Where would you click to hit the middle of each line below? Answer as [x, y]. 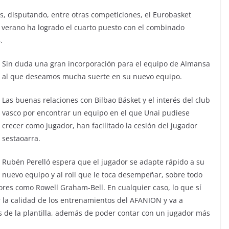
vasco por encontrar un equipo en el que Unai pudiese [96, 112]
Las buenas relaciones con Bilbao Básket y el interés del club [106, 100]
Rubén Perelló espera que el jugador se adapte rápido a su [103, 162]
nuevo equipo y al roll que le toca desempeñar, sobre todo [102, 174]
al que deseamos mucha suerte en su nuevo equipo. [92, 76]
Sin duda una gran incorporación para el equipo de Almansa [106, 63]
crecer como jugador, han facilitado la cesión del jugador [100, 125]
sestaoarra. [21, 138]
